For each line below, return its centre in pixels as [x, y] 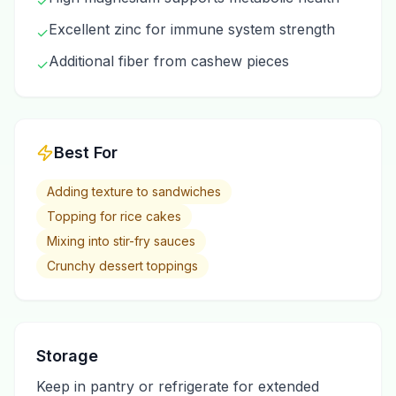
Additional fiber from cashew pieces [169, 61]
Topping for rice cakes [114, 216]
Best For [86, 152]
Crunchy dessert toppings [122, 266]
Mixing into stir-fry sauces [121, 241]
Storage [67, 356]
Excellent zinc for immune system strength [192, 29]
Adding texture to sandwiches [134, 191]
